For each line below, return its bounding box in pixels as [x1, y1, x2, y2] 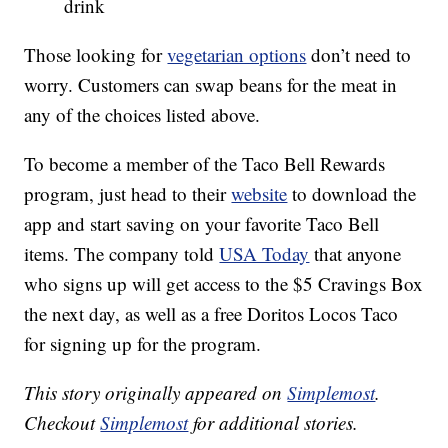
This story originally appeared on [24, 380, 288, 406]
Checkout [24, 410, 101, 436]
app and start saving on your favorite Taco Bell [24, 211, 380, 237]
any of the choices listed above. [24, 102, 261, 128]
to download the [287, 181, 417, 207]
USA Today [219, 241, 310, 267]
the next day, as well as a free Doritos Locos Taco [24, 301, 399, 327]
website [231, 181, 288, 207]
